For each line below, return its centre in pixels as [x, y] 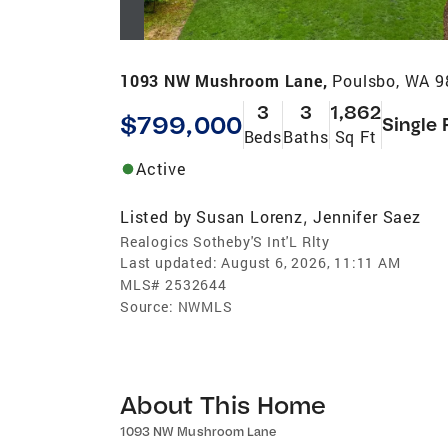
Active [161, 168]
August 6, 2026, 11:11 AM [311, 262]
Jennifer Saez [367, 216]
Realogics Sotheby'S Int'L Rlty [225, 241]
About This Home [223, 404]
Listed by [156, 216]
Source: [147, 306]
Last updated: [169, 262]
